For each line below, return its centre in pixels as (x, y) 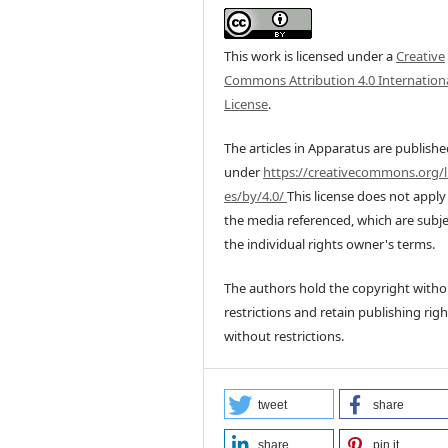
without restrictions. (284, 335)
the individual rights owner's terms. (330, 243)
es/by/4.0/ (256, 195)
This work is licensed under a (310, 55)
